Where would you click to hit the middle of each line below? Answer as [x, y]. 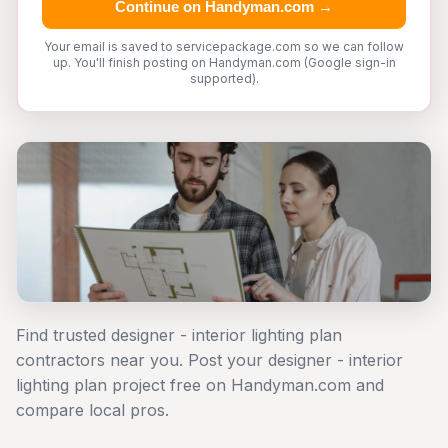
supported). [224, 78]
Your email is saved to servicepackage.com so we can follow [224, 46]
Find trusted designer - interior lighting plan [179, 335]
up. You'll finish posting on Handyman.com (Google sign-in [224, 62]
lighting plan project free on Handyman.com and [200, 385]
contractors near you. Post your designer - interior [209, 360]
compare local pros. [92, 410]
